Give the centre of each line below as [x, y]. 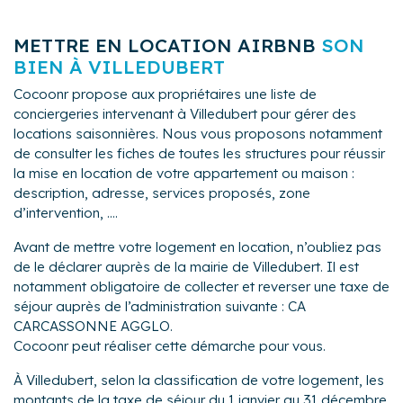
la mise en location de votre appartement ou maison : [184, 173]
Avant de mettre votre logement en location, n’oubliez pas [197, 246]
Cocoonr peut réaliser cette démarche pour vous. [170, 345]
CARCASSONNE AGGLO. [93, 326]
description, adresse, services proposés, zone [162, 193]
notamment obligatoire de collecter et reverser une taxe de [201, 286]
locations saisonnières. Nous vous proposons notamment [198, 133]
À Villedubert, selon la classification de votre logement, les [199, 380]
